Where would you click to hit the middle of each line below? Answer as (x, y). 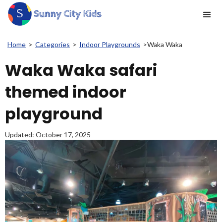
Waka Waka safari (81, 70)
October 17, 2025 (63, 135)
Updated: (20, 135)
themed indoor (66, 92)
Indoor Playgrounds (110, 44)
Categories (53, 44)
